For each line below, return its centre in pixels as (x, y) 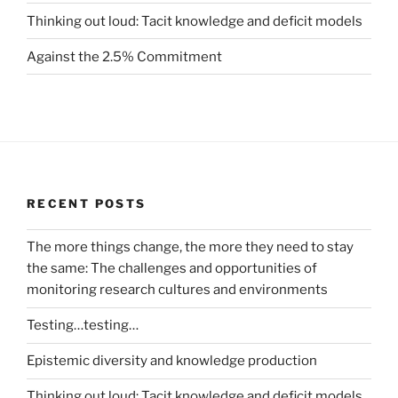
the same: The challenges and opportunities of (172, 269)
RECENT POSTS (87, 204)
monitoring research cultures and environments (177, 290)
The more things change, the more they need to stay (190, 247)
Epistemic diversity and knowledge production (172, 361)
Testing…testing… (83, 326)
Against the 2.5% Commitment (124, 56)
